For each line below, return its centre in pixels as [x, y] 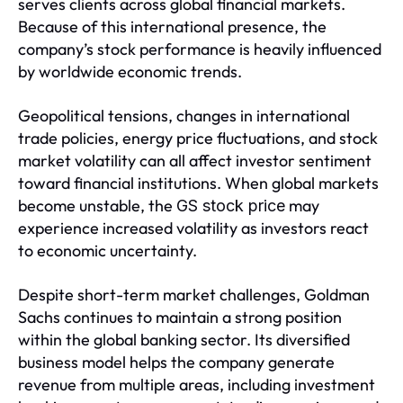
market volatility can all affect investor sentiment [195, 161]
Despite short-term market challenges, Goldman [194, 295]
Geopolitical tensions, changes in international [184, 116]
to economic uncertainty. [107, 251]
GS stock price [231, 206]
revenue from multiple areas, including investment [197, 385]
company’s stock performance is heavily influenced [200, 49]
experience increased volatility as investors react [193, 228]
